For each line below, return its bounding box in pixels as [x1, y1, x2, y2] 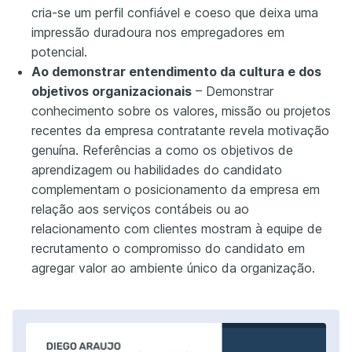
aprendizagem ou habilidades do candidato [31, 161, 282, 178]
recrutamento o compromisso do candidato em [31, 240, 305, 256]
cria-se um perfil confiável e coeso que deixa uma [31, 4, 318, 20]
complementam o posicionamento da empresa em [31, 181, 320, 197]
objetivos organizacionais [31, 82, 192, 99]
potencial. [31, 43, 87, 60]
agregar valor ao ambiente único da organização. [31, 259, 315, 276]
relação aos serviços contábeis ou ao [31, 200, 249, 217]
